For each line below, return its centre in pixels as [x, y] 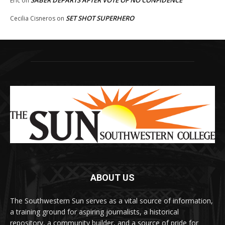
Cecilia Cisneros [33, 18]
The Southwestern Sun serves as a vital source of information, [111, 201]
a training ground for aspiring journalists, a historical [94, 212]
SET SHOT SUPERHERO [100, 18]
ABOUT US [113, 178]
